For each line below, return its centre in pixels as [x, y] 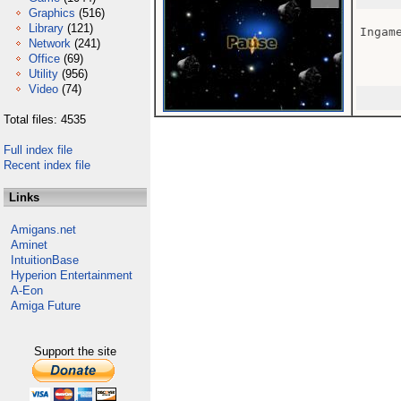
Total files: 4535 [45, 119]
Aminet [29, 245]
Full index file [38, 150]
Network [50, 43]
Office [44, 59]
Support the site [75, 351]
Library [46, 28]
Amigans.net [43, 230]
